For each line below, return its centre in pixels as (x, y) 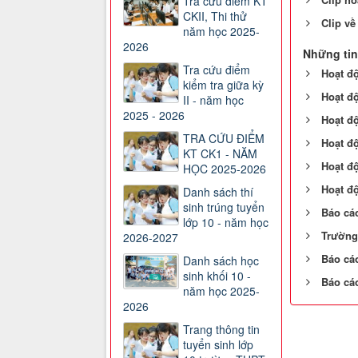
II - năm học (213, 100)
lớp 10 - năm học (226, 223)
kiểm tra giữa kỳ (223, 85)
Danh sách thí (218, 192)
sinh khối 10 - (217, 276)
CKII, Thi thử (215, 16)
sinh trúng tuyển (224, 207)
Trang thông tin (221, 330)
